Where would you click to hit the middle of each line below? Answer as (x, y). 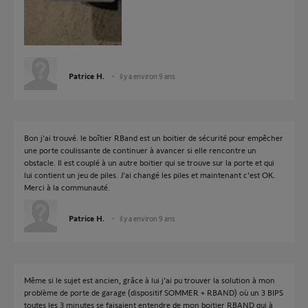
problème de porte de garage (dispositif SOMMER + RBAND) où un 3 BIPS (154, 293)
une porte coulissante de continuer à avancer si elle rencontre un (140, 150)
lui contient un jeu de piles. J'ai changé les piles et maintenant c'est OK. (150, 175)
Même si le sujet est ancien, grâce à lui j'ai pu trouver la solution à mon (150, 280)
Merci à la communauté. (67, 187)
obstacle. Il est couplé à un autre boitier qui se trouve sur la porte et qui (149, 163)
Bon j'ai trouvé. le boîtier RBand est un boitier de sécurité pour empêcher (154, 138)
